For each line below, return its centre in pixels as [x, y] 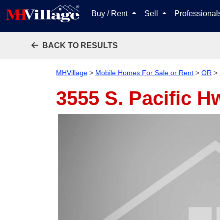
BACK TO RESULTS [80, 45]
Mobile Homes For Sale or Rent [144, 73]
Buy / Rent [110, 14]
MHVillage [72, 73]
